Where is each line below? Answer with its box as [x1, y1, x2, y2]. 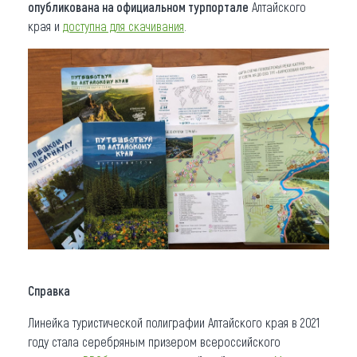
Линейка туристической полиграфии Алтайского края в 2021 [28, 314, 320, 330]
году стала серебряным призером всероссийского [28, 333, 280, 349]
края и [28, 18, 63, 33]
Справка [28, 282, 70, 298]
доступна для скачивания [63, 18, 184, 33]
